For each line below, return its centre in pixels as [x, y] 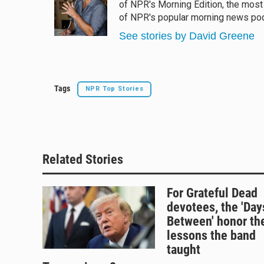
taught [183, 250]
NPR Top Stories [114, 89]
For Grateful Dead [212, 193]
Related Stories [83, 160]
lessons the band [211, 236]
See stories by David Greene [187, 36]
